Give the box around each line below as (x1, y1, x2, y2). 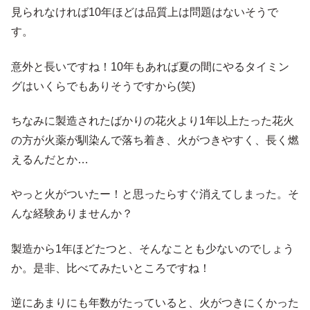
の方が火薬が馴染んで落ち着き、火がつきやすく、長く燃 (11, 134, 299, 147)
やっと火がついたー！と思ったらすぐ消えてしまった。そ (11, 188, 299, 201)
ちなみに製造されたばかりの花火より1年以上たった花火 (11, 115, 294, 127)
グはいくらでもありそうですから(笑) (11, 80, 195, 92)
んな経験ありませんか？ (11, 208, 133, 220)
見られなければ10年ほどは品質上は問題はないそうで (11, 6, 278, 19)
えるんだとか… (11, 154, 89, 166)
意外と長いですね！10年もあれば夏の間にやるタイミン (11, 60, 289, 73)
